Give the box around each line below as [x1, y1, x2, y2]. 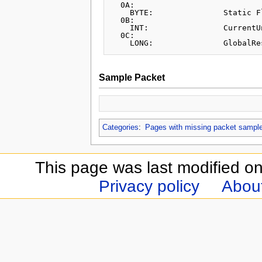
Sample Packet [98, 71, 165, 82]
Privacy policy [98, 177, 199, 196]
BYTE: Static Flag [111, 8, 130, 18]
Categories [102, 123, 139, 132]
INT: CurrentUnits [111, 23, 130, 33]
